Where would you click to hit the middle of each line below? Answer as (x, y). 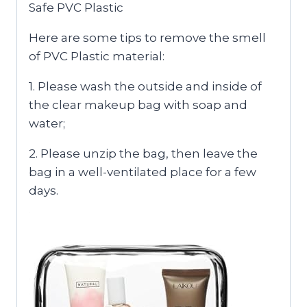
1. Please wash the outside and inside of (145, 86)
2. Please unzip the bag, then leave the (143, 153)
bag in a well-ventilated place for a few (143, 172)
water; (47, 123)
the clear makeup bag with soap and (138, 105)
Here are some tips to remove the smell (147, 37)
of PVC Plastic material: (97, 56)
